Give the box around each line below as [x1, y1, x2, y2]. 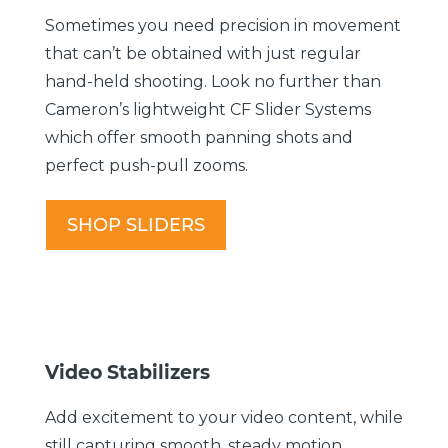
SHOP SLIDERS [67, 213, 205, 236]
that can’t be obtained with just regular [45, 43, 361, 63]
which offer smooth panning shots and [45, 127, 353, 147]
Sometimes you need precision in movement [45, 15, 401, 35]
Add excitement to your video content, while [45, 407, 403, 427]
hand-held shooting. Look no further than [45, 71, 381, 91]
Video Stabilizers [45, 360, 210, 384]
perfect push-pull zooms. [45, 155, 248, 175]
